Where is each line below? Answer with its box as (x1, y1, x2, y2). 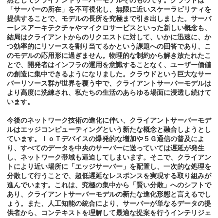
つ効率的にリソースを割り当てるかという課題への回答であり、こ (7, 42, 211, 51)
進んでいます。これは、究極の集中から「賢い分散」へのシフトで (7, 181, 211, 189)
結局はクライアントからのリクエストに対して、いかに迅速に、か (7, 33, 211, 41)
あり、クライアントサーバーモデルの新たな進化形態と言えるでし (7, 190, 211, 199)
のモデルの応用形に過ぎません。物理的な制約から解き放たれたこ (7, 52, 211, 60)
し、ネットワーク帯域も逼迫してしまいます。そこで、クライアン (7, 153, 211, 162)
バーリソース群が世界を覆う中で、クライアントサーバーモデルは (7, 79, 211, 88)
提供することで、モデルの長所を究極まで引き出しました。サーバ (7, 15, 211, 23)
